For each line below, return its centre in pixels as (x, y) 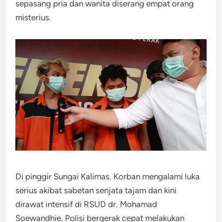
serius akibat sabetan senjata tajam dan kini (96, 190)
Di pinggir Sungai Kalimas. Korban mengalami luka (108, 176)
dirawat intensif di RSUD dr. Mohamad (86, 204)
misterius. (33, 17)
